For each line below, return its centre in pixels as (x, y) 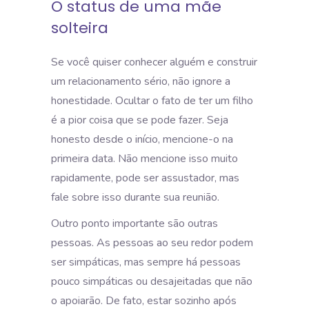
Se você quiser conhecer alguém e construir (154, 62)
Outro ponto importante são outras (134, 223)
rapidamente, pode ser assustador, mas (145, 178)
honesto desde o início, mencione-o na (142, 139)
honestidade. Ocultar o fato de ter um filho (152, 100)
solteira (82, 28)
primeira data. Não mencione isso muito (144, 158)
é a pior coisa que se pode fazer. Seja (140, 120)
